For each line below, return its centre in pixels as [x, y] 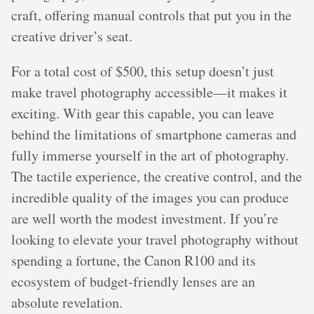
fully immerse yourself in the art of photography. [150, 155]
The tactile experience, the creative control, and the [157, 176]
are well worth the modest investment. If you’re [145, 218]
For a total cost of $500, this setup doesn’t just [143, 71]
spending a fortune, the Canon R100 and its [134, 260]
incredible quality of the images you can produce [150, 197]
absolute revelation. [67, 302]
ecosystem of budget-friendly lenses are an [133, 281]
